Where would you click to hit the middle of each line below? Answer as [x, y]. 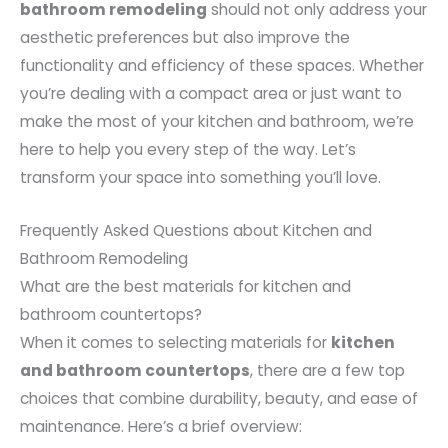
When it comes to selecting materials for [175, 343]
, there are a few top [327, 371]
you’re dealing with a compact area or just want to [211, 94]
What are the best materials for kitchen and [185, 287]
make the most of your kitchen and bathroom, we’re [217, 122]
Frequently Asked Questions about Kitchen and [196, 231]
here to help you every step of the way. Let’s [188, 150]
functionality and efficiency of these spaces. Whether [222, 66]
